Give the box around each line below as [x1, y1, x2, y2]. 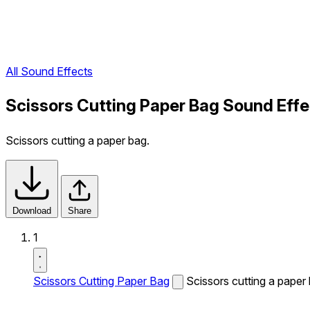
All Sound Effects [6, 64, 93, 79]
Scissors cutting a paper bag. [6, 134, 149, 147]
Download [12, 206, 51, 216]
